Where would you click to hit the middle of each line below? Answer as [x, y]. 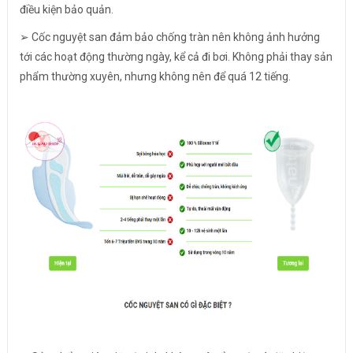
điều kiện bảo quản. [66, 9]
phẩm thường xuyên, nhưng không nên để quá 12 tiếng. [155, 76]
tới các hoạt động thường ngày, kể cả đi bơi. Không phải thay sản [176, 56]
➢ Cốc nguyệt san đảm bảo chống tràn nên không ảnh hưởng [169, 37]
